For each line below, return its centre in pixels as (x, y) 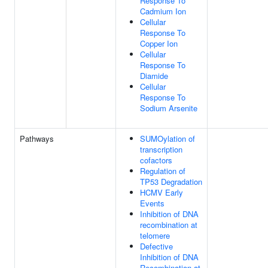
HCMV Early (162, 192)
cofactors (156, 160)
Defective (156, 246)
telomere (155, 235)
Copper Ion (159, 43)
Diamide (154, 76)
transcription (161, 149)
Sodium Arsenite (169, 108)
